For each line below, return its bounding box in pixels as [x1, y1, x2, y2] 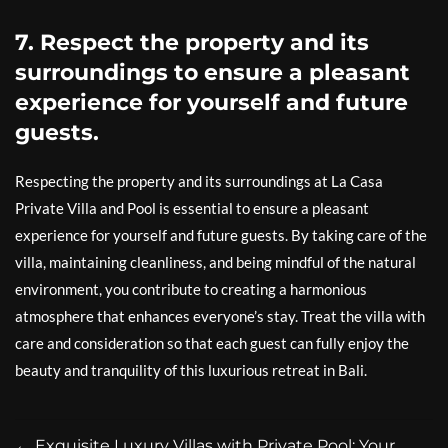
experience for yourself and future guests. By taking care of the [15, 226, 427, 244]
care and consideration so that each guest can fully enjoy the [15, 334, 409, 352]
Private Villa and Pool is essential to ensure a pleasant [15, 199, 369, 217]
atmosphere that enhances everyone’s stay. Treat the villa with [15, 307, 425, 325]
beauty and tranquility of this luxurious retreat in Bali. [15, 361, 367, 379]
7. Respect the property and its [15, 29, 369, 56]
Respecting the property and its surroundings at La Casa [15, 172, 383, 190]
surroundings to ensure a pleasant [15, 59, 410, 86]
